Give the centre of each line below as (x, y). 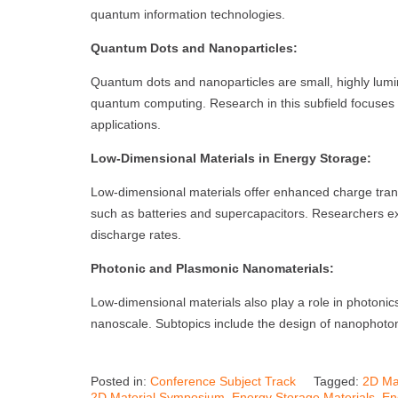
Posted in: (120, 382)
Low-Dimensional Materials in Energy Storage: (231, 159)
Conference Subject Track (223, 382)
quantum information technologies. (188, 15)
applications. (126, 125)
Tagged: (338, 382)
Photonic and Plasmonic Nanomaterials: (212, 269)
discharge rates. (136, 235)
